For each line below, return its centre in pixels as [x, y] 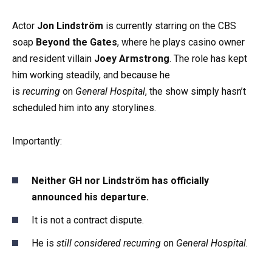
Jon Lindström [70, 26]
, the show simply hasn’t [195, 92]
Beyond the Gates [76, 42]
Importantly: [37, 141]
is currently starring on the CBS [170, 26]
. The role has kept [208, 59]
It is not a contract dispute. [88, 220]
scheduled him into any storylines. [84, 108]
